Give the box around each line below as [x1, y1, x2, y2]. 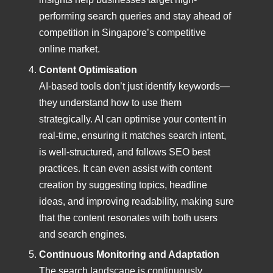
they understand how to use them [39, 97, 182, 108]
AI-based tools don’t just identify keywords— [39, 80, 230, 91]
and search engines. [39, 229, 127, 239]
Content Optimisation [39, 64, 137, 75]
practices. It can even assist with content [39, 163, 211, 174]
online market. [39, 44, 100, 55]
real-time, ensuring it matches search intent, [39, 130, 226, 141]
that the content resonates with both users [39, 212, 218, 223]
